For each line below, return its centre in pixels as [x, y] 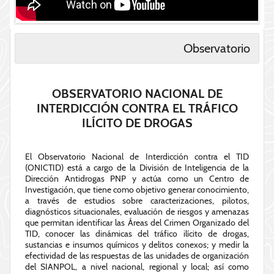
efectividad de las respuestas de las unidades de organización [137, 256]
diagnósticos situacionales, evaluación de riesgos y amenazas [137, 212]
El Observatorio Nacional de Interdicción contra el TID [137, 157]
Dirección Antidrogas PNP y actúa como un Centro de [137, 179]
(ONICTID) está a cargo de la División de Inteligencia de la [137, 168]
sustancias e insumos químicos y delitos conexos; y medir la [137, 245]
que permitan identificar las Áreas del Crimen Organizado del [137, 223]
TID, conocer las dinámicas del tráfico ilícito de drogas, [137, 234]
